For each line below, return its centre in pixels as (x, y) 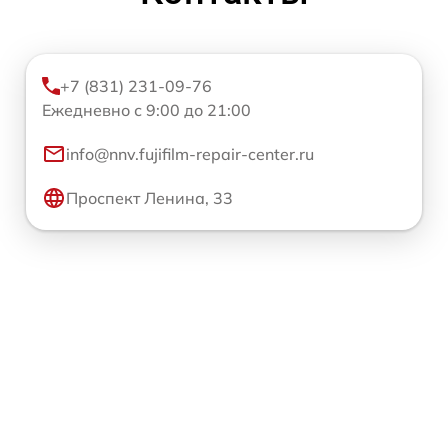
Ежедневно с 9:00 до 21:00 (146, 110)
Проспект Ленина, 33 (149, 198)
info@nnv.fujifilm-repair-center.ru (190, 154)
